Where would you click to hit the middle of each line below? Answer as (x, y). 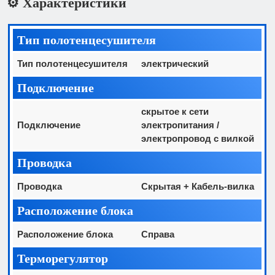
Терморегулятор (63, 258)
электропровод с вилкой (198, 138)
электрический (175, 63)
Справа (158, 234)
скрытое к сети (175, 111)
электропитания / (180, 125)
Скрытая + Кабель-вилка (198, 186)
